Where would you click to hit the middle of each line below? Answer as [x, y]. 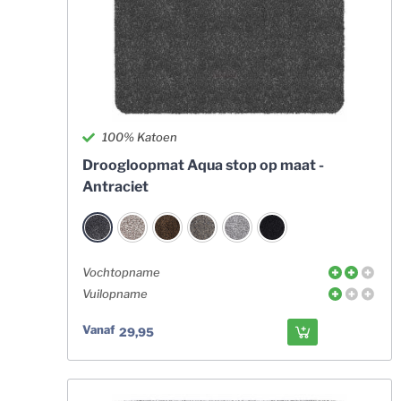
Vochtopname [121, 272]
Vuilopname [115, 294]
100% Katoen [140, 137]
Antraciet [115, 187]
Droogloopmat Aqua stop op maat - [203, 165]
